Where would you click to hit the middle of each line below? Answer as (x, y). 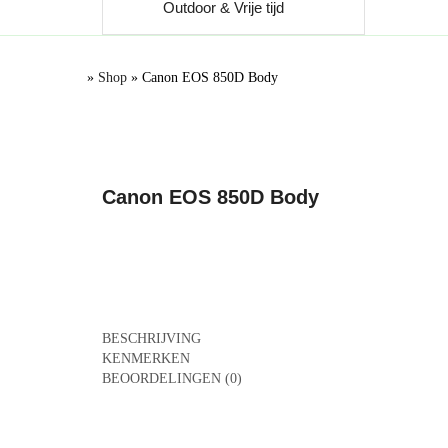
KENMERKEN (146, 358)
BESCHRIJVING (151, 338)
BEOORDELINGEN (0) (172, 378)
